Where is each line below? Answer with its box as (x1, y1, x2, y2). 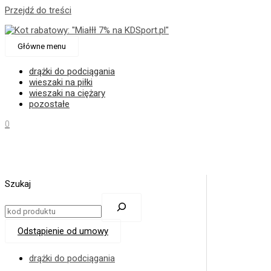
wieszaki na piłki (29, 77, 93, 88)
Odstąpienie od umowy (18, 226, 108, 237)
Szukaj (5, 178, 31, 189)
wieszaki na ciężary (29, 88, 105, 99)
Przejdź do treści (5, 5, 71, 16)
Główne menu (18, 42, 66, 51)
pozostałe (29, 99, 70, 109)
